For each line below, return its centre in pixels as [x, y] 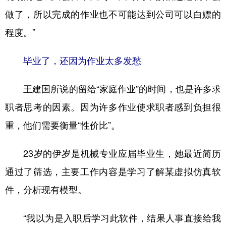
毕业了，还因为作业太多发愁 [82, 61]
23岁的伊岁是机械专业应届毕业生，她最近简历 [113, 153]
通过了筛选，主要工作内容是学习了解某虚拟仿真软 [113, 172]
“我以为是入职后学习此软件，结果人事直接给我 [113, 218]
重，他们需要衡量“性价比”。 [63, 125]
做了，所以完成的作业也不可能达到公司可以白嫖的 [113, 14]
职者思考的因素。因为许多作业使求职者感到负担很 [113, 107]
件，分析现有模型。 [46, 190]
